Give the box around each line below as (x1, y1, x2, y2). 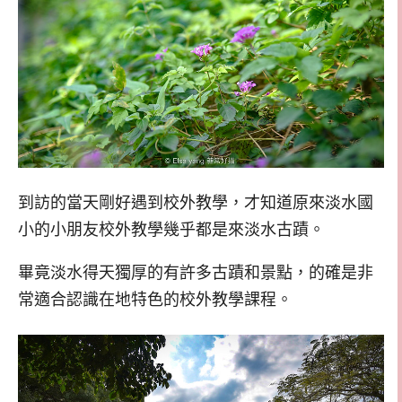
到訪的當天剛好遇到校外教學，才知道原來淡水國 (18, 193, 373, 212)
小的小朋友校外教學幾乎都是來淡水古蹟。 (18, 220, 325, 239)
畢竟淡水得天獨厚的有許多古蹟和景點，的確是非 (18, 264, 373, 283)
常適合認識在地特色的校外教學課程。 (18, 291, 293, 310)
